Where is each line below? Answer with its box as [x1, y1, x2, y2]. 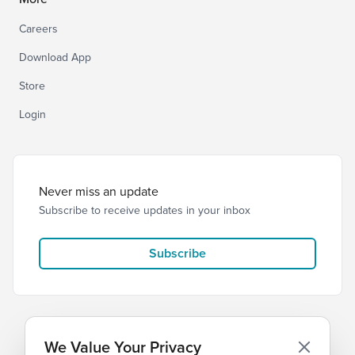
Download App [19, 49, 91, 66]
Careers [19, 21, 58, 37]
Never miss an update [39, 182, 158, 200]
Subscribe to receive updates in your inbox [39, 202, 250, 219]
